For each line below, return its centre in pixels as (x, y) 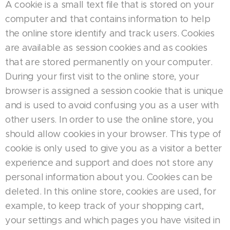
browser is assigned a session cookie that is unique (114, 91)
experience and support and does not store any (109, 163)
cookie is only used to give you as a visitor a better (114, 148)
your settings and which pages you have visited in (113, 220)
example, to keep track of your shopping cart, (104, 206)
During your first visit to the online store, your (102, 76)
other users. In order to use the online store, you (109, 120)
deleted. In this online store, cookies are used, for (111, 191)
